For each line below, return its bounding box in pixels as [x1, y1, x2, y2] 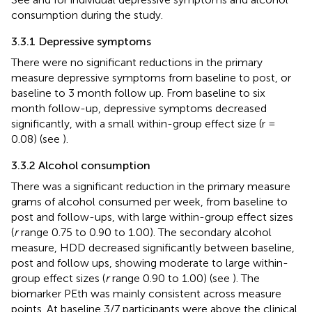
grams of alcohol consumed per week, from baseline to [11, 194, 288, 208]
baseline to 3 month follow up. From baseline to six [11, 86, 265, 100]
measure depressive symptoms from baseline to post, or [11, 70, 291, 84]
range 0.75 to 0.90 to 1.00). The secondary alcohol [18, 225, 272, 239]
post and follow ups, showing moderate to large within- [11, 256, 288, 270]
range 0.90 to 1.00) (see [109, 271, 233, 285]
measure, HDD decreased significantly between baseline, [11, 240, 295, 254]
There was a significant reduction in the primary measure [11, 179, 290, 193]
